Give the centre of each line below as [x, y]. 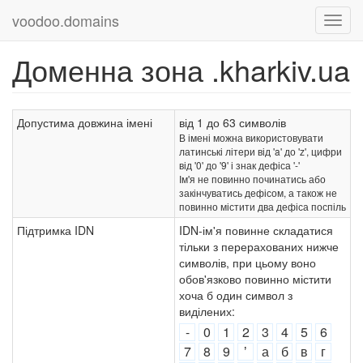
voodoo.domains [66, 20]
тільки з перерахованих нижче [259, 246]
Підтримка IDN [56, 230]
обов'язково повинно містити [255, 279]
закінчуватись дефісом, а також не [258, 192]
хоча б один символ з [236, 295]
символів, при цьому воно [248, 263]
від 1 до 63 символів [233, 122]
